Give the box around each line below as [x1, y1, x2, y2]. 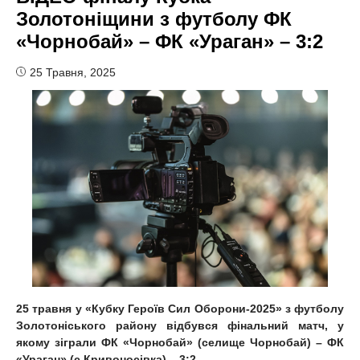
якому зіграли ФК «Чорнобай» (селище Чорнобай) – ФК [16, 335, 344, 349]
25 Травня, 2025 [30, 65, 116, 79]
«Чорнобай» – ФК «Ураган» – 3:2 [16, 30, 323, 52]
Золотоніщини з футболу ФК [16, 7, 292, 30]
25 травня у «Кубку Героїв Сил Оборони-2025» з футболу [16, 301, 344, 315]
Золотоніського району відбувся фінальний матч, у [16, 318, 344, 332]
